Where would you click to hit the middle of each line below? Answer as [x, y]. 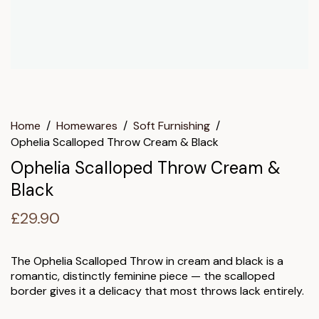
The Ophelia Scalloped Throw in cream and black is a [147, 261]
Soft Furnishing [172, 126]
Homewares [87, 126]
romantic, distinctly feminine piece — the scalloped [143, 276]
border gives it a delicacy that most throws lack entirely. [157, 291]
